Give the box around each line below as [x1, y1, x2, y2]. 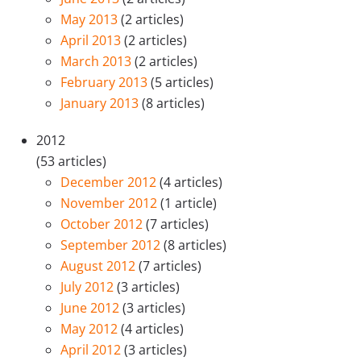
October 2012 [60, 215, 146, 233]
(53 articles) [36, 152, 106, 170]
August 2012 [60, 257, 139, 275]
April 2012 [60, 341, 124, 359]
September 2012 [60, 236, 164, 254]
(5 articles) [151, 73, 214, 91]
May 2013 [60, 10, 121, 28]
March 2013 [60, 52, 135, 70]
